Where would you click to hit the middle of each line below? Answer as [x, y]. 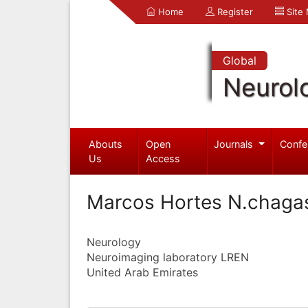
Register [234, 12]
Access [163, 158]
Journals [235, 144]
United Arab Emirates [142, 272]
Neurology [114, 242]
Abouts [105, 144]
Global [239, 60]
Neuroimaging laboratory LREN [168, 257]
